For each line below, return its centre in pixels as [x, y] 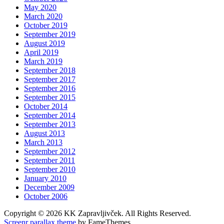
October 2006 [46, 196]
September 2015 [50, 97]
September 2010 [50, 169]
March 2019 [43, 61]
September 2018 [50, 70]
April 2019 [41, 52]
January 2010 [45, 178]
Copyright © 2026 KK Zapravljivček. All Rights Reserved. [97, 213]
